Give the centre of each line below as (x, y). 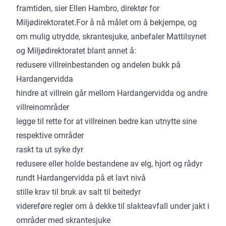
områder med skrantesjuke (64, 220)
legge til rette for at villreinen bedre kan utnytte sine (107, 121)
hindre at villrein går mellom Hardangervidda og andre (112, 93)
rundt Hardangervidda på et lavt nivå (81, 178)
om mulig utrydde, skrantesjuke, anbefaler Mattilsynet (111, 36)
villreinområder (43, 107)
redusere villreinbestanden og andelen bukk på (99, 65)
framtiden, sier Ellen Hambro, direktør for (88, 8)
